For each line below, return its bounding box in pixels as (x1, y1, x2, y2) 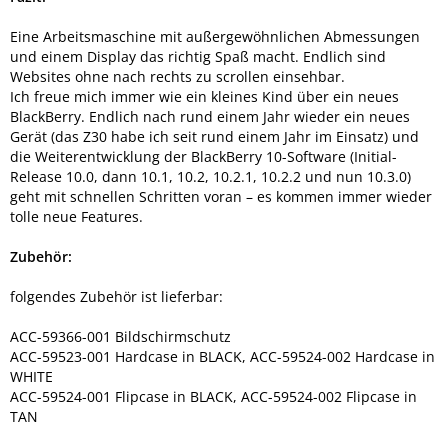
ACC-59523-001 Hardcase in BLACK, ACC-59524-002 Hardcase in (10, 346, 435, 366)
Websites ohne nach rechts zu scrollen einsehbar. (10, 66, 345, 86)
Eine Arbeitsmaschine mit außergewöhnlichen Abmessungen (10, 26, 420, 46)
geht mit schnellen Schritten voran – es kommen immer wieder (10, 186, 432, 206)
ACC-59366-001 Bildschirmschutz (10, 326, 231, 346)
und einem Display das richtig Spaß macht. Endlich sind (10, 46, 386, 66)
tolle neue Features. (10, 206, 143, 226)
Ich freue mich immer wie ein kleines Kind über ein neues (10, 86, 399, 106)
